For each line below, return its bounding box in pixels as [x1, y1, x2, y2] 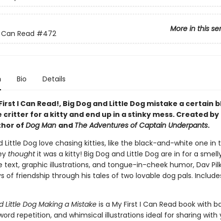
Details [42, 74, 66, 84]
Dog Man [25, 120, 58, 130]
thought [7, 149, 37, 159]
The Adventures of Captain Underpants [74, 120, 208, 130]
